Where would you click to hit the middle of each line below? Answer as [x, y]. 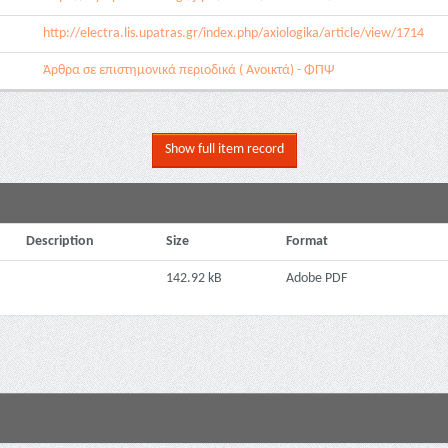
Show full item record [224, 149]
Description [60, 241]
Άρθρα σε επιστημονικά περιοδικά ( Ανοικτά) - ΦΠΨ [189, 70]
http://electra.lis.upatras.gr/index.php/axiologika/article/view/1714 [233, 33]
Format [307, 241]
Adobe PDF [316, 278]
